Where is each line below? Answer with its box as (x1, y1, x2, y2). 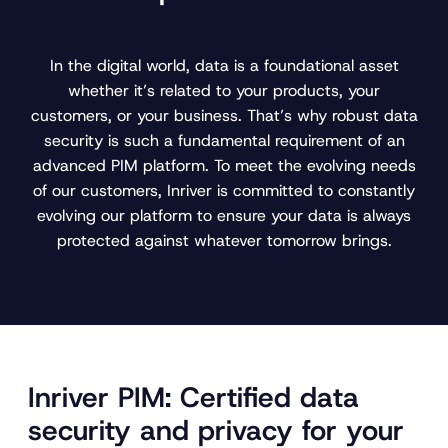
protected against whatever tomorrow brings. (56, 230, 392, 252)
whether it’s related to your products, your (68, 80, 380, 102)
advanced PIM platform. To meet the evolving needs (32, 155, 416, 177)
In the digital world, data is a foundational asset (49, 55, 399, 77)
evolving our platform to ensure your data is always (37, 205, 411, 227)
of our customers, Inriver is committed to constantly (33, 180, 415, 202)
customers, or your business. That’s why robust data (30, 105, 418, 127)
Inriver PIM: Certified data (28, 379, 359, 417)
